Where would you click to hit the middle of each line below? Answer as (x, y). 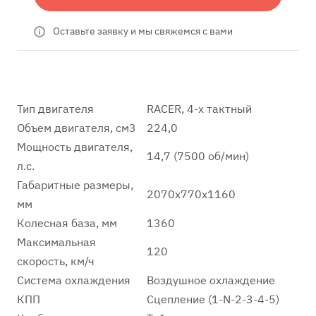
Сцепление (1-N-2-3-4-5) (213, 299)
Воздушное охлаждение (211, 280)
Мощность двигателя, (75, 147)
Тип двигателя (55, 109)
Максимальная (56, 242)
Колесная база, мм (67, 223)
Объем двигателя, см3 (77, 128)
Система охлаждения (74, 280)
